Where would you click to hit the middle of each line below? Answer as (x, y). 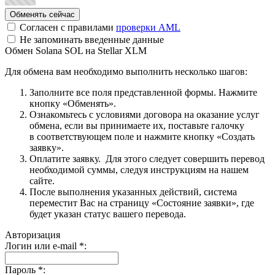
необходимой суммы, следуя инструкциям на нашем (139, 169)
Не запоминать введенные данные (91, 39)
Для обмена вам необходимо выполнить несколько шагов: (126, 71)
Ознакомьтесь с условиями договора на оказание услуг (145, 114)
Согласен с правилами (67, 27)
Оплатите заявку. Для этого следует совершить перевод (147, 158)
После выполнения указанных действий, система (133, 192)
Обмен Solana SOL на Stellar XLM (76, 50)
